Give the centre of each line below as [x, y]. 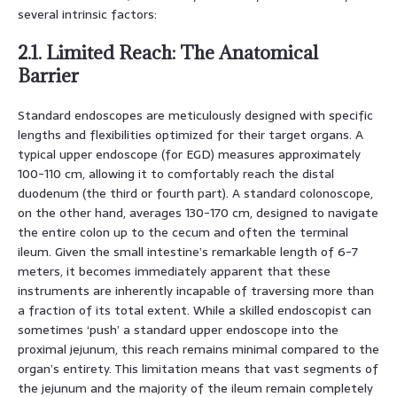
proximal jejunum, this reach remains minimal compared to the [198, 349]
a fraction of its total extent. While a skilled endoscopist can [195, 310]
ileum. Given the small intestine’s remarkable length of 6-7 [188, 251]
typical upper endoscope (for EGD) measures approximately [189, 154]
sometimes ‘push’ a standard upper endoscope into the [178, 329]
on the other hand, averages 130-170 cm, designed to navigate [198, 212]
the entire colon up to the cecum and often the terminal [183, 232]
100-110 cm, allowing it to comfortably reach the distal [176, 173]
